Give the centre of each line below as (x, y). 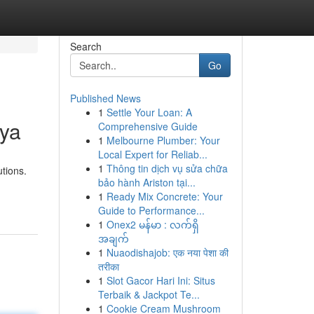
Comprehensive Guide (148, 126)
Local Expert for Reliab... (152, 154)
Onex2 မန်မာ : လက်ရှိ (152, 224)
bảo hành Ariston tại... (146, 182)
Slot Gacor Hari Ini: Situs (161, 280)
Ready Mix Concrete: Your (164, 196)
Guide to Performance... (151, 210)
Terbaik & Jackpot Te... (149, 294)
